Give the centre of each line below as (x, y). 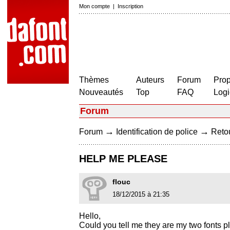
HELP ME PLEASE (123, 159)
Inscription (130, 6)
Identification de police (157, 132)
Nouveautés (101, 92)
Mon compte (94, 6)
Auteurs (150, 80)
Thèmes (94, 80)
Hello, (90, 216)
